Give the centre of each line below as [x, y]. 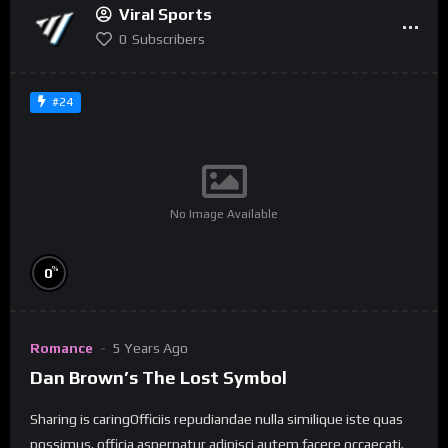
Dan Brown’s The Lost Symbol [158, 377]
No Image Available [224, 213]
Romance [61, 348]
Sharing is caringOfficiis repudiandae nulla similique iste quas [216, 418]
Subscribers [168, 38]
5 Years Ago [150, 348]
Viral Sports [165, 14]
